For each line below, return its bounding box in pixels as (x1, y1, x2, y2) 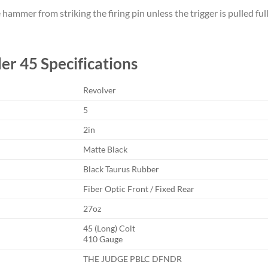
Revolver (83, 85, 117, 96)
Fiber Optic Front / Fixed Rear (83, 184, 195, 194)
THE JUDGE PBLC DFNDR (83, 254, 182, 264)
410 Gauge (83, 234, 123, 245)
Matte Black (83, 144, 128, 155)
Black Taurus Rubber (83, 164, 160, 175)
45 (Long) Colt (83, 223, 136, 234)
